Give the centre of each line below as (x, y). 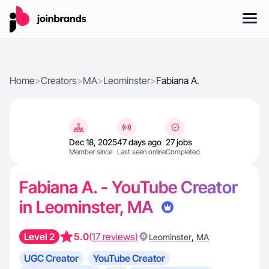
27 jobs (179, 142)
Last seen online (141, 152)
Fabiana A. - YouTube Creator (128, 187)
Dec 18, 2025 (93, 142)
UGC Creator (51, 258)
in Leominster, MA (88, 207)
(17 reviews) (113, 237)
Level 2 (39, 237)
